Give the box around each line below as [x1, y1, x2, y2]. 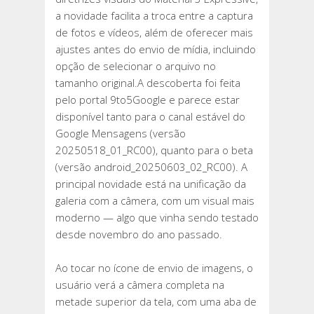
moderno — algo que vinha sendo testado [55, 210, 259, 224]
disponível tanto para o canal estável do [55, 109, 245, 123]
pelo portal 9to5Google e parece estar [55, 93, 240, 107]
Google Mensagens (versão [55, 126, 186, 140]
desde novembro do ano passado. [55, 227, 222, 241]
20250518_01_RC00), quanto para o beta [55, 143, 253, 157]
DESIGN [255, 50, 286, 62]
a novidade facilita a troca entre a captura [55, 8, 253, 22]
